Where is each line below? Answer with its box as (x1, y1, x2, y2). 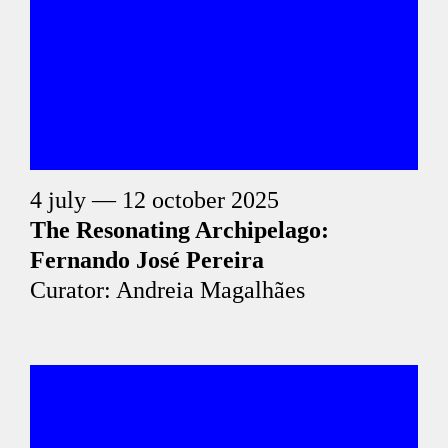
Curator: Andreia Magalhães (30, 277, 305, 303)
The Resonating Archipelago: (30, 217, 329, 243)
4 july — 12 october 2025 (30, 187, 279, 213)
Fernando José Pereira (30, 247, 264, 273)
